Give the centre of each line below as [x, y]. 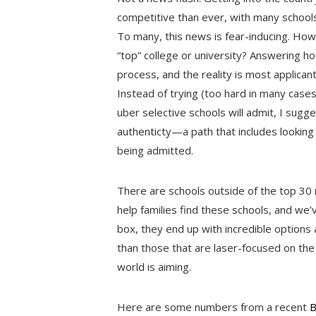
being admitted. [156, 150]
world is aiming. [154, 266]
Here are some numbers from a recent [214, 306]
